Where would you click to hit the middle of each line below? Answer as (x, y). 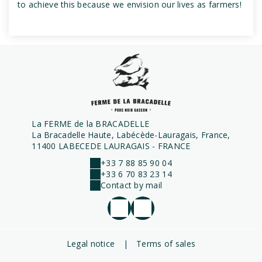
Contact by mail (132, 185)
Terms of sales (166, 244)
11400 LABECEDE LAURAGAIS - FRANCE (111, 146)
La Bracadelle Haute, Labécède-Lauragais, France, (131, 135)
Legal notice (91, 244)
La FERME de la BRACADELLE (91, 124)
